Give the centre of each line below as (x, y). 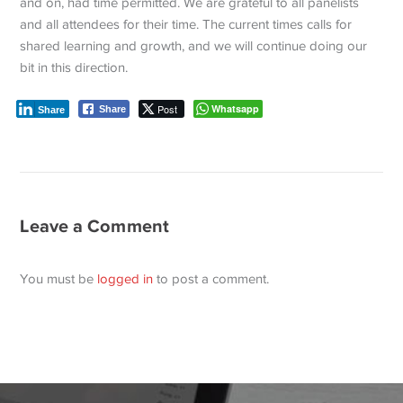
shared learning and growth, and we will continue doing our (194, 46)
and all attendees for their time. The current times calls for (186, 24)
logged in (125, 279)
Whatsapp (236, 108)
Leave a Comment (94, 226)
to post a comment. (211, 279)
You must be (59, 279)
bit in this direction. (74, 67)
